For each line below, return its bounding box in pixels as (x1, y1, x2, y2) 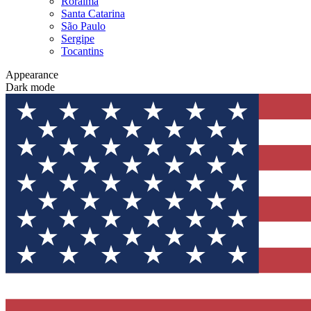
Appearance (6, 69, 58, 81)
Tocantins (61, 45, 103, 57)
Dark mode (6, 81, 55, 93)
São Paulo (61, 20, 106, 32)
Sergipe (61, 33, 94, 44)
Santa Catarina (61, 8, 125, 19)
